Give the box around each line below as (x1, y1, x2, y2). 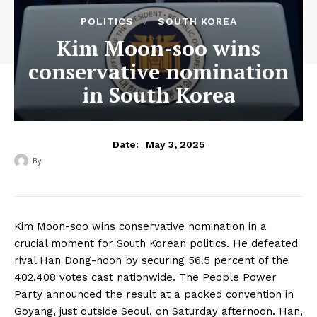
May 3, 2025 (145, 138, 205, 150)
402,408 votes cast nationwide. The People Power (14, 271, 277, 284)
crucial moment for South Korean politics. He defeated (14, 237, 298, 250)
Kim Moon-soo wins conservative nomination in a (14, 220, 267, 233)
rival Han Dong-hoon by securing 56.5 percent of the (14, 254, 289, 267)
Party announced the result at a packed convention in (14, 288, 294, 301)
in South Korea (81, 81, 236, 109)
